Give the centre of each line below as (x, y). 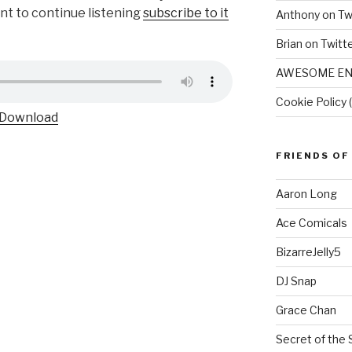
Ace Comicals (311, 222)
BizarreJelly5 (308, 251)
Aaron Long (306, 193)
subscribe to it (186, 13)
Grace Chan (306, 310)
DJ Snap (296, 280)
